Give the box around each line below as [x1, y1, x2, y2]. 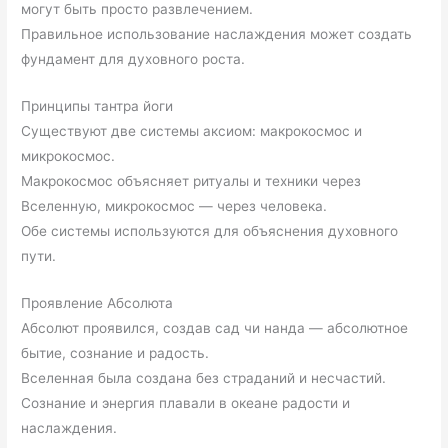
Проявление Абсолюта [21, 294, 174, 311]
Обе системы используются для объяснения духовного [21, 223, 399, 239]
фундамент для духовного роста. [21, 51, 246, 68]
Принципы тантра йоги [21, 98, 174, 114]
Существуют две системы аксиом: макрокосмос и [21, 123, 363, 139]
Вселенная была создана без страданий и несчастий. [21, 369, 387, 386]
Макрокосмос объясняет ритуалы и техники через [21, 173, 362, 189]
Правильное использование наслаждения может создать [21, 26, 413, 43]
